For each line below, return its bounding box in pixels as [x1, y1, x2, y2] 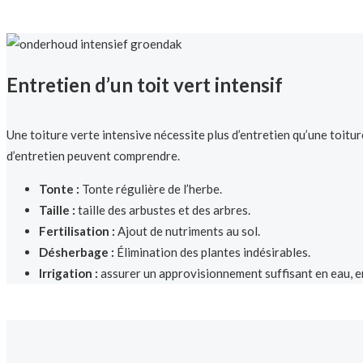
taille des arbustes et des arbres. [75, 203, 250, 218]
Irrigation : [39, 266, 98, 281]
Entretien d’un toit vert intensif [6, 73, 283, 97]
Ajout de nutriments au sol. [115, 224, 260, 239]
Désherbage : [39, 245, 114, 260]
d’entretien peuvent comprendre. [6, 148, 180, 164]
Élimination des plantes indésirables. [114, 245, 310, 260]
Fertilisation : [39, 224, 115, 239]
